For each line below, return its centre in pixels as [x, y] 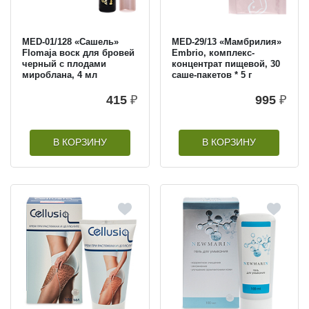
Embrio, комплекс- [213, 52]
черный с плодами [64, 63]
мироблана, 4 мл [60, 74]
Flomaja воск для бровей [78, 52]
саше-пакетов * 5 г [211, 74]
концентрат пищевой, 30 [226, 63]
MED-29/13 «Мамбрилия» [226, 41]
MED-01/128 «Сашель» [70, 41]
